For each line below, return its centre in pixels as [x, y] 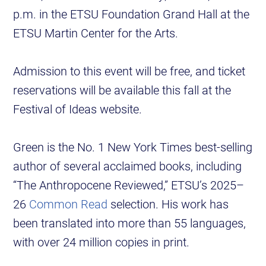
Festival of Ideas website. [78, 109]
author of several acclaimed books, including [128, 166]
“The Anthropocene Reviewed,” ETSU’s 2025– [129, 185]
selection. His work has [168, 204]
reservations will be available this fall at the [122, 90]
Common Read [69, 204]
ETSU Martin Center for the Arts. [96, 33]
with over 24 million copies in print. [102, 242]
